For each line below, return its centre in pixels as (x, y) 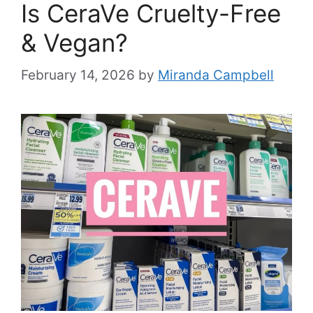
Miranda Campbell (216, 75)
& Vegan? (74, 42)
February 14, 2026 (78, 75)
